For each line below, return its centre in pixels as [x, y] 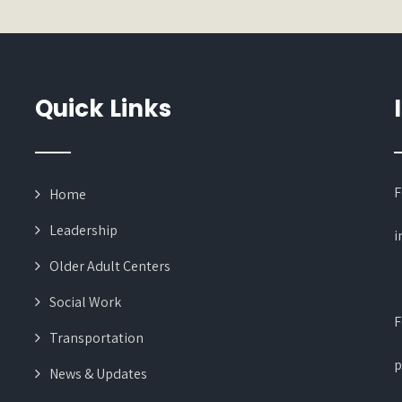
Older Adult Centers [109, 266]
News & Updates [98, 374]
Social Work [85, 302]
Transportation [96, 338]
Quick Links [103, 109]
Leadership [83, 230]
